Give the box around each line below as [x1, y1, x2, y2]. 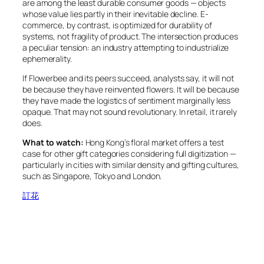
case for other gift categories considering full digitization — [22, 147, 236, 159]
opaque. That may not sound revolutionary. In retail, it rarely [22, 105, 237, 117]
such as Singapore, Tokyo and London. [22, 170, 162, 181]
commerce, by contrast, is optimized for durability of [22, 19, 212, 31]
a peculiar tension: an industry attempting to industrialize [22, 41, 229, 53]
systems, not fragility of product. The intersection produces [22, 30, 238, 42]
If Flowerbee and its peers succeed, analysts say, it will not [22, 72, 234, 84]
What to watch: [22, 136, 84, 148]
